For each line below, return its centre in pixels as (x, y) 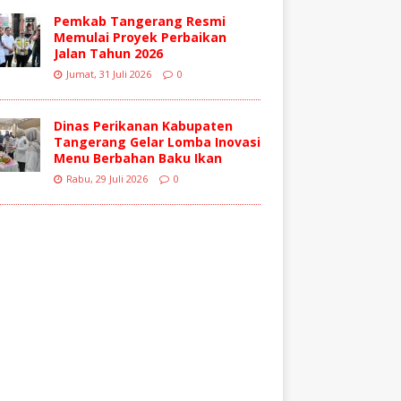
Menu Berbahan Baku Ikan (137, 158)
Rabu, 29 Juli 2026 (107, 178)
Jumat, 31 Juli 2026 (108, 73)
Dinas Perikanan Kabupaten (143, 125)
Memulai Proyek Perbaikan (140, 37)
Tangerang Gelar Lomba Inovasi (157, 141)
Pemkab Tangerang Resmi (139, 21)
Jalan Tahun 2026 (108, 53)
